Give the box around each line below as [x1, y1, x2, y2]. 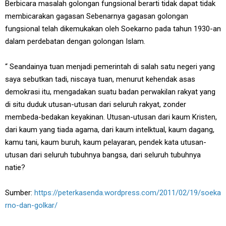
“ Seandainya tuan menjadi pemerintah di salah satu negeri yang [5, 62, 215, 71]
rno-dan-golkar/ [5, 200, 58, 210]
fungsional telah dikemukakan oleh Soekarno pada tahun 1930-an [5, 24, 221, 33]
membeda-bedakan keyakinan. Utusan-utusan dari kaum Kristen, [5, 112, 217, 122]
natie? [5, 162, 25, 172]
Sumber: [5, 188, 34, 197]
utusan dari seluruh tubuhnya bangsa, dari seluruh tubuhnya [5, 150, 201, 159]
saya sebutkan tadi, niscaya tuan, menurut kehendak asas [5, 74, 195, 84]
